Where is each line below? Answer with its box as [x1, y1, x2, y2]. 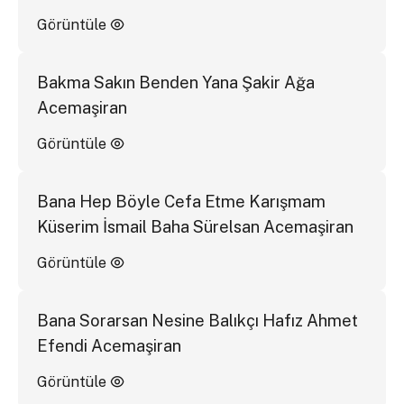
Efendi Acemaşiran [36, 335, 181, 355]
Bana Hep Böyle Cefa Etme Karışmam [36, 191, 326, 211]
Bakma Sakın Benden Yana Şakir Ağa [36, 72, 315, 92]
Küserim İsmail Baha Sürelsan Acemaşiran [36, 216, 353, 236]
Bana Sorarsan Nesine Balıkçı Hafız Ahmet [36, 310, 358, 330]
